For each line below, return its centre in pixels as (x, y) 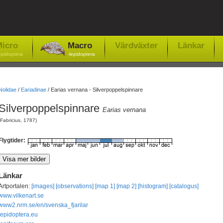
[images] (43, 186)
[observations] (74, 186)
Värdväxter (136, 46)
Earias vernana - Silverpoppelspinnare (97, 90)
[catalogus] (184, 186)
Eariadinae (33, 90)
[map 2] (126, 186)
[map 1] (105, 186)
